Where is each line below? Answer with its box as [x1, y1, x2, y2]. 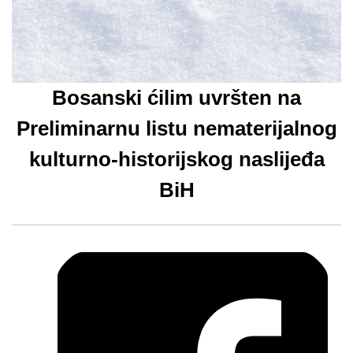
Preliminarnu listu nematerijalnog [16, 117, 337, 140]
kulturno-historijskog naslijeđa [28, 147, 325, 171]
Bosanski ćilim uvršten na [52, 86, 301, 110]
